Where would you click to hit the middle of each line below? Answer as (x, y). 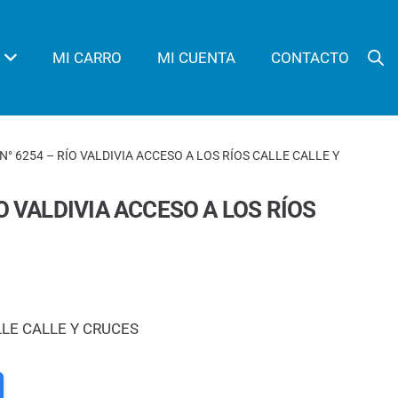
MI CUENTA (197, 58)
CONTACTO (310, 58)
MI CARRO (88, 58)
